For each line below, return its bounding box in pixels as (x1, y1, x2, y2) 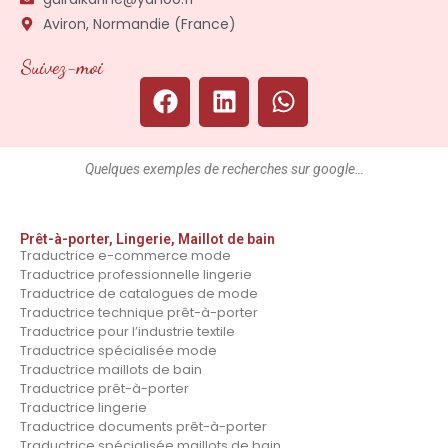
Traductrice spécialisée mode (20, 340, 217, 360)
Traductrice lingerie (20, 397, 147, 417)
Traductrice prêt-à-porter (20, 378, 189, 398)
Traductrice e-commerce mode (20, 245, 231, 265)
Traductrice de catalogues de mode (20, 283, 258, 303)
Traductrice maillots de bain (20, 359, 202, 379)
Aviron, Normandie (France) (42, 13, 236, 34)
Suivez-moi (20, 54, 103, 79)
